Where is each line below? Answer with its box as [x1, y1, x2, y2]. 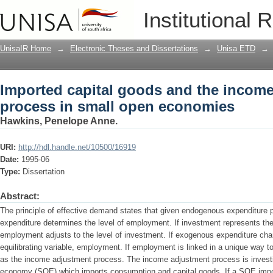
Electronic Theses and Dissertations [70, 44, 198, 53]
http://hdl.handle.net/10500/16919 [18, 143, 136, 152]
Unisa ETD [217, 44, 255, 53]
